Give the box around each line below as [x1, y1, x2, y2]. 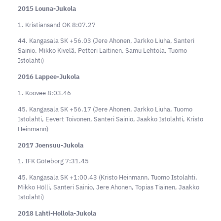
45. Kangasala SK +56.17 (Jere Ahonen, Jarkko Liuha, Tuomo [17, 105, 192, 113]
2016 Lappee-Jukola [17, 73, 79, 81]
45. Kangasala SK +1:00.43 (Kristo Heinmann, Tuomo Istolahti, [17, 173, 197, 182]
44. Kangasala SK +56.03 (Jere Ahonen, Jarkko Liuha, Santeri [17, 37, 194, 45]
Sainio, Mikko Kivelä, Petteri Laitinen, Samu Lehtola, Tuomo [17, 46, 187, 55]
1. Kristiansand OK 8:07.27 [17, 20, 96, 29]
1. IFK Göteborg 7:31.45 [17, 157, 89, 166]
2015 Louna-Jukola [17, 4, 76, 13]
